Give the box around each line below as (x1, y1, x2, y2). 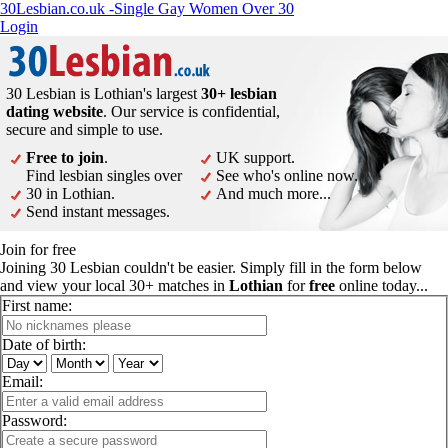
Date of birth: (2, 336, 86, 353)
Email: (2, 373, 43, 390)
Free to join (26, 149, 104, 166)
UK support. (216, 149, 295, 166)
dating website (6, 103, 103, 120)
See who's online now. (216, 167, 358, 184)
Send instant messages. (26, 203, 170, 220)
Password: (2, 412, 67, 429)
